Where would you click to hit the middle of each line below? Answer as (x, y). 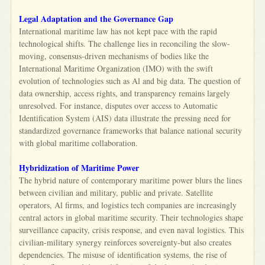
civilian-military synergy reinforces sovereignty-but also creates (125, 242)
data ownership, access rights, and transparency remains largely (125, 93)
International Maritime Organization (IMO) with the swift (116, 68)
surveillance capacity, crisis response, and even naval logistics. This (132, 230)
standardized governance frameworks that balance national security (131, 130)
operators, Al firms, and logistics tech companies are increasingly (128, 205)
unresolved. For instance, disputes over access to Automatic (119, 105)
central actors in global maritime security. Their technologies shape (131, 217)
